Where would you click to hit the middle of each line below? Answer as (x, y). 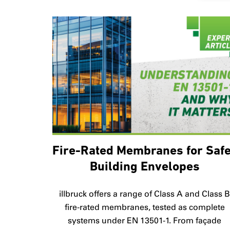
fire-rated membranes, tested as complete (145, 207)
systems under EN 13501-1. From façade (145, 220)
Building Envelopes (145, 167)
